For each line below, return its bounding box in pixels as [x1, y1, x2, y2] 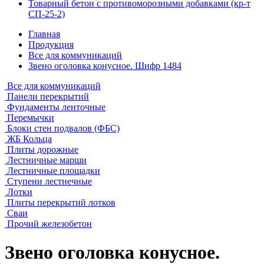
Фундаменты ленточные [7, 102, 105, 112]
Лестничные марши [7, 155, 87, 165]
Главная [28, 29, 60, 39]
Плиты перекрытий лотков [7, 197, 115, 207]
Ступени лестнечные [7, 176, 92, 186]
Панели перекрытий [7, 91, 89, 101]
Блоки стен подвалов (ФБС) [7, 123, 120, 133]
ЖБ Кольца [7, 134, 52, 144]
